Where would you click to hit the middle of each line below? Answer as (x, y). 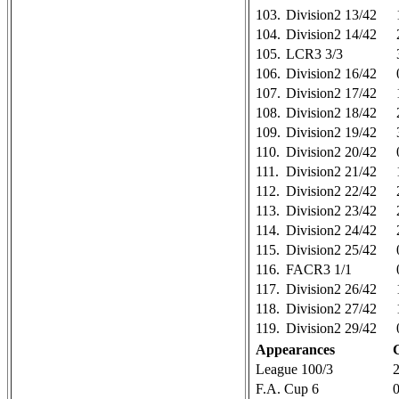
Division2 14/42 (331, 34)
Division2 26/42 (331, 289)
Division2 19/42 (331, 132)
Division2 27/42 (331, 309)
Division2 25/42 (331, 250)
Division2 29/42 (331, 328)
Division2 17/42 (331, 93)
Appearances (295, 350)
